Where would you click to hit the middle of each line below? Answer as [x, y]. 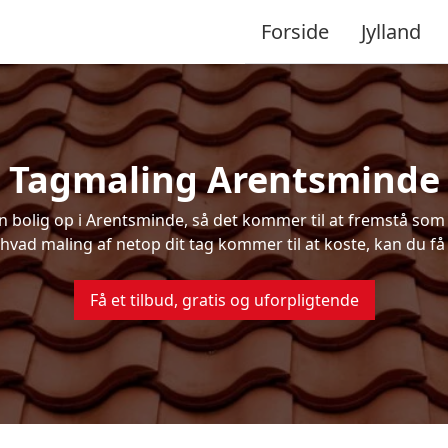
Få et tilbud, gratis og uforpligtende [224, 300]
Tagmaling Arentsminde [224, 179]
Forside [295, 31]
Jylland [391, 31]
